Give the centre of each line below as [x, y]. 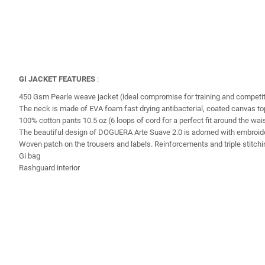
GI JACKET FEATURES [57, 79]
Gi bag [30, 156]
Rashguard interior [49, 167]
